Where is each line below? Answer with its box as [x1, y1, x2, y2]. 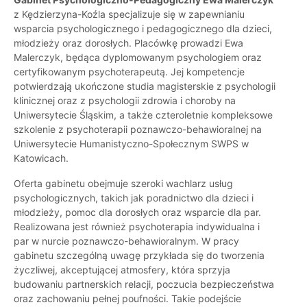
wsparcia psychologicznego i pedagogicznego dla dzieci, [14, 23, 272, 35]
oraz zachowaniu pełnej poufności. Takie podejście [14, 293, 241, 305]
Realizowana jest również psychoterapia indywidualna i [14, 221, 260, 233]
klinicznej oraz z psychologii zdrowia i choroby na [14, 95, 236, 107]
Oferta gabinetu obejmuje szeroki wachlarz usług [14, 177, 233, 190]
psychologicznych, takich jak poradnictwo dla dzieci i [14, 192, 254, 204]
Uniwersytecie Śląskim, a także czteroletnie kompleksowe [14, 109, 273, 121]
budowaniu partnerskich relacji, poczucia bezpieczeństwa [14, 278, 274, 291]
